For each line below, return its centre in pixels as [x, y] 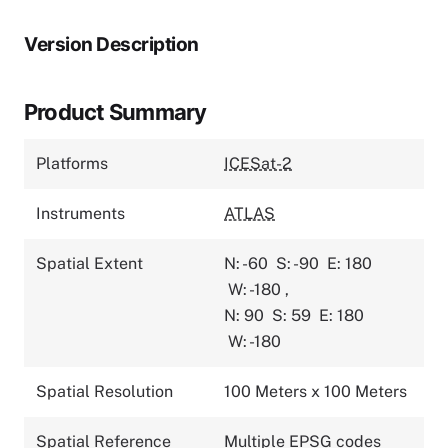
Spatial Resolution [104, 391]
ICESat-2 [258, 163]
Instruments [80, 213]
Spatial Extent [89, 263]
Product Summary [115, 111]
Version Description [111, 43]
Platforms [72, 163]
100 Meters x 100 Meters [315, 391]
